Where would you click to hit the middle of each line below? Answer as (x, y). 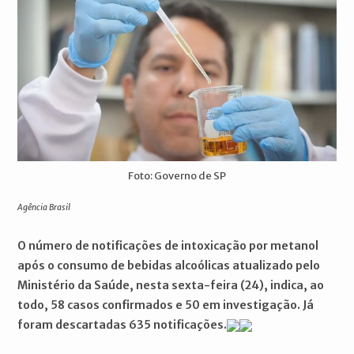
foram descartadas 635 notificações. (122, 324)
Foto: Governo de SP (177, 175)
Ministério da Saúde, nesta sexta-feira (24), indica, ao (171, 285)
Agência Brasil (44, 207)
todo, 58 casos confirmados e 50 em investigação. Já (166, 305)
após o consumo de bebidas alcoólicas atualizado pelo (169, 265)
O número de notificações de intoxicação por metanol (168, 245)
